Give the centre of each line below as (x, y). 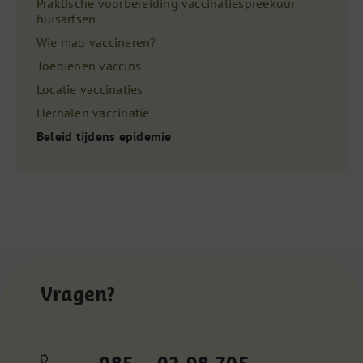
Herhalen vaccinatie (93, 113)
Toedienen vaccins (89, 66)
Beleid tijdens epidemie (104, 137)
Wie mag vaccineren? (96, 43)
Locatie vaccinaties (90, 90)
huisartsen (66, 19)
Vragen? (78, 294)
